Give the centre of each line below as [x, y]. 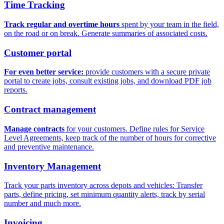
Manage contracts [34, 128]
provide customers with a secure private [147, 72]
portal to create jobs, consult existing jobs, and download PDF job [108, 81]
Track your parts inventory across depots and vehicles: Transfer [103, 185]
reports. [16, 90]
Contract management [50, 109]
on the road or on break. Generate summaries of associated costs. [106, 33]
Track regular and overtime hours [62, 24]
